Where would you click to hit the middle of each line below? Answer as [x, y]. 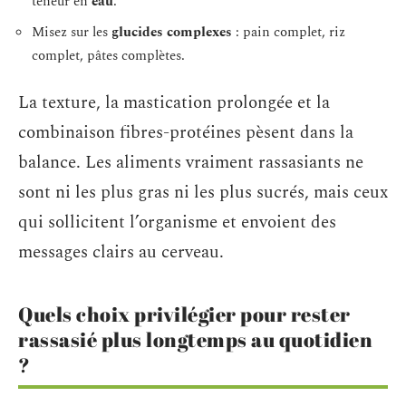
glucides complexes [172, 32]
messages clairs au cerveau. [121, 253]
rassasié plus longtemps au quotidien [195, 340]
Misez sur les [72, 32]
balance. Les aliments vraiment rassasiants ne [191, 163]
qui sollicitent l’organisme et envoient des [177, 223]
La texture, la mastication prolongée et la [174, 103]
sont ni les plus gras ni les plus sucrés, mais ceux [203, 193]
